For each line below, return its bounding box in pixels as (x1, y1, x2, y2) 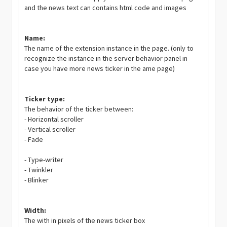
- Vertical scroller (24, 125, 76, 134)
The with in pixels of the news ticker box (24, 216, 145, 225)
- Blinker (24, 175, 49, 185)
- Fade (24, 135, 44, 144)
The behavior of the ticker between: (24, 104, 134, 114)
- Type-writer (24, 155, 64, 165)
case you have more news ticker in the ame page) (24, 64, 175, 73)
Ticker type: (24, 94, 65, 104)
